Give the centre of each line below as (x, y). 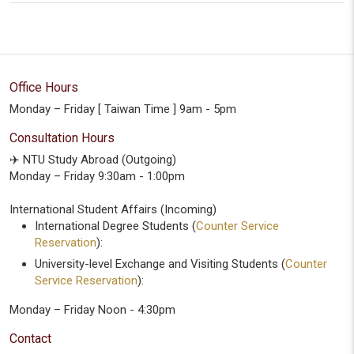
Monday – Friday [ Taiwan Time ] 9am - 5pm (123, 109)
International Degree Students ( (115, 226)
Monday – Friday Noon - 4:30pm (92, 310)
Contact (30, 339)
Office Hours (44, 87)
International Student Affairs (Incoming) (113, 209)
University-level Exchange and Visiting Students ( (160, 264)
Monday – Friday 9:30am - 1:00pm (97, 176)
